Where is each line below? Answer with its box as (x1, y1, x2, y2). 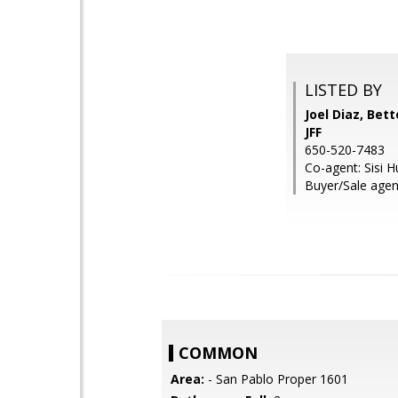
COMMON (179, 342, 258, 363)
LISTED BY (305, 79, 382, 100)
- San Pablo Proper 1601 (204, 370, 348, 387)
